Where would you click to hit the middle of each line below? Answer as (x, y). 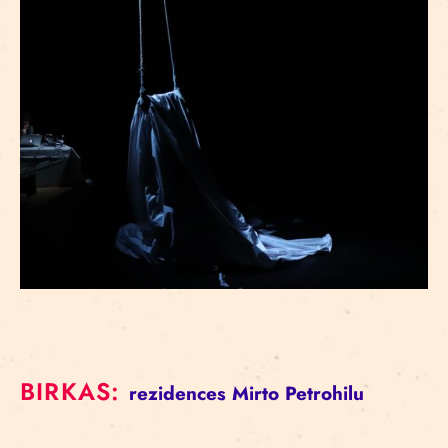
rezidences (177, 394)
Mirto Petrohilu (297, 394)
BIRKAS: (74, 392)
